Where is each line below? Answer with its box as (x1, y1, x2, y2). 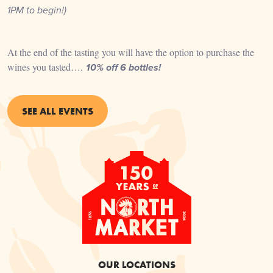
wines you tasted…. (7, 60, 86, 74)
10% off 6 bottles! (86, 62, 161, 75)
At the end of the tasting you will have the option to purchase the (7, 46, 254, 59)
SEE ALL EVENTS (22, 105, 93, 118)
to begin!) (24, 5, 66, 17)
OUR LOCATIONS (97, 258, 175, 271)
